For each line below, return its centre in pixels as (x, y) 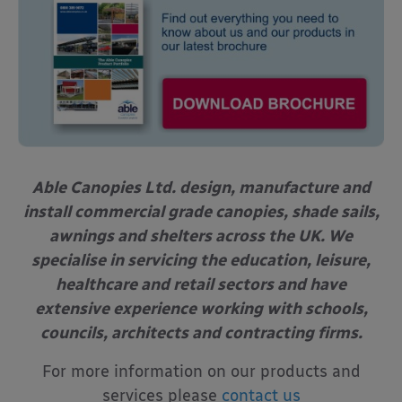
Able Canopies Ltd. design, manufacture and (201, 187)
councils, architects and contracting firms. (201, 332)
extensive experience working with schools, (201, 308)
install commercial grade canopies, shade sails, (201, 211)
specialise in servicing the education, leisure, (201, 260)
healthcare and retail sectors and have (201, 284)
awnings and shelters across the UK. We (201, 236)
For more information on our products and (201, 371)
